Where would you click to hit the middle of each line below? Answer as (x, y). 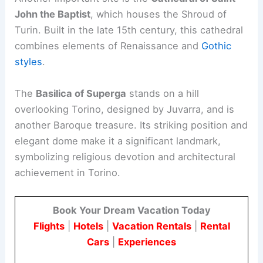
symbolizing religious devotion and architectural (125, 156)
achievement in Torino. (68, 172)
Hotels (88, 226)
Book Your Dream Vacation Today (131, 210)
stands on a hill (163, 93)
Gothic (217, 46)
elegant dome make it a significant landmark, (118, 141)
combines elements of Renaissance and (108, 46)
